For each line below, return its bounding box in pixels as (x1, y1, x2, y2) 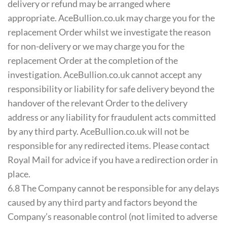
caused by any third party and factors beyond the (8, 197, 197, 208)
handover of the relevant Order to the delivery (8, 97, 187, 109)
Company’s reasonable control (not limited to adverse (8, 211, 217, 222)
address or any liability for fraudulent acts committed (8, 111, 216, 123)
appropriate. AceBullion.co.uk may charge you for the (8, 12, 215, 24)
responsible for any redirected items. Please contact (8, 140, 210, 152)
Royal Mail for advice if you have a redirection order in (8, 154, 218, 166)
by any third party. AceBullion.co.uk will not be (8, 126, 189, 137)
